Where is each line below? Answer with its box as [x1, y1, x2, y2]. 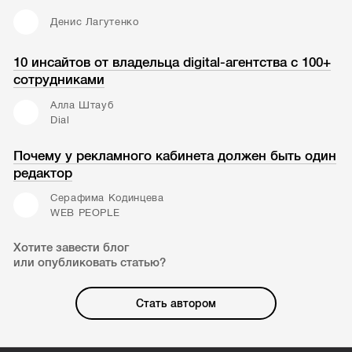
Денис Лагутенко [49, 16, 139, 28]
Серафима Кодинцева [49, 192, 164, 204]
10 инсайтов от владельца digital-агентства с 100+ [13, 55, 332, 71]
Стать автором [136, 297, 216, 310]
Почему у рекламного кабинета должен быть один [13, 148, 337, 163]
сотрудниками [13, 72, 105, 88]
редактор [13, 165, 73, 181]
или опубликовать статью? [13, 255, 167, 269]
